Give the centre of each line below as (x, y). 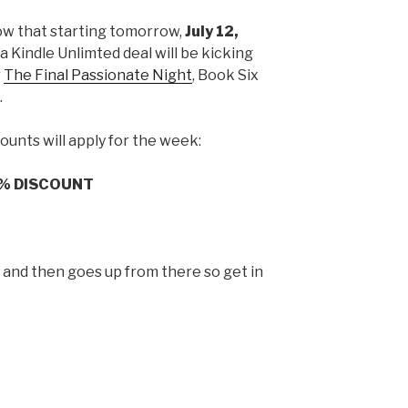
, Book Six (225, 76)
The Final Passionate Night (98, 76)
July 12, (212, 32)
